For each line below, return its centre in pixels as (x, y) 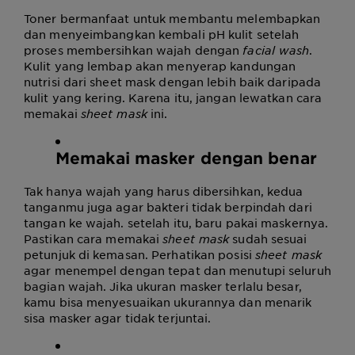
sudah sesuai (268, 239)
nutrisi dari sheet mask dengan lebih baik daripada (173, 82)
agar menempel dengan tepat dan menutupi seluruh (177, 270)
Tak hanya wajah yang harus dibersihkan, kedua (164, 191)
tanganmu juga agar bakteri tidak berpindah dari (168, 207)
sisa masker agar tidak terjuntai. (118, 318)
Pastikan (50, 239)
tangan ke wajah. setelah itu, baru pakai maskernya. (176, 223)
